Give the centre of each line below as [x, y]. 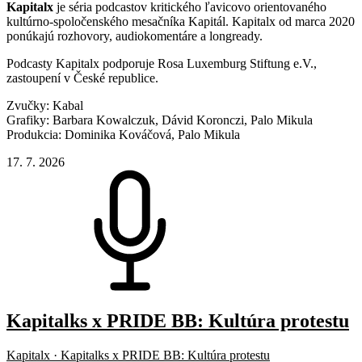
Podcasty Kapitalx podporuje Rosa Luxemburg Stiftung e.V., [162, 63]
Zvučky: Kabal [45, 105]
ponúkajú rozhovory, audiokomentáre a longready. [135, 36]
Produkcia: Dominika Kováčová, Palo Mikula [123, 134]
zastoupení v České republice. [82, 78]
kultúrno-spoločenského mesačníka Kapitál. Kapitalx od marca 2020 [181, 21]
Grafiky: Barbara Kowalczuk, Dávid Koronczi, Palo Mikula [160, 120]
